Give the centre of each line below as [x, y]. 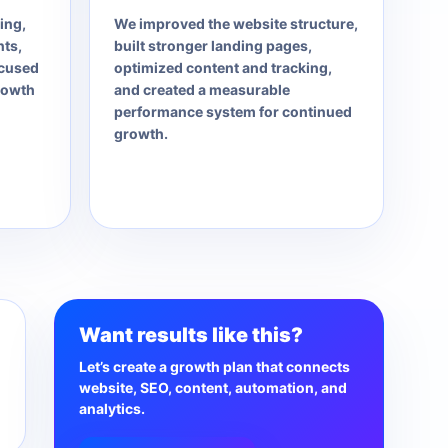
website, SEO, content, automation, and [213, 387]
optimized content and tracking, [222, 67]
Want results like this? [191, 335]
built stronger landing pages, [212, 45]
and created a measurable [201, 89]
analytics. [112, 408]
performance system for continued [232, 111]
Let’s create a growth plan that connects [214, 366]
